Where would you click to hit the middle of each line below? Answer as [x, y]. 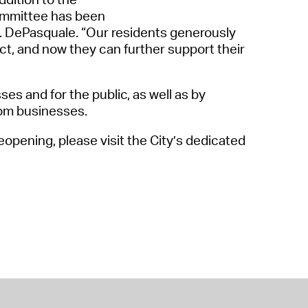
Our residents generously [161, 32]
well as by [176, 95]
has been [78, 15]
